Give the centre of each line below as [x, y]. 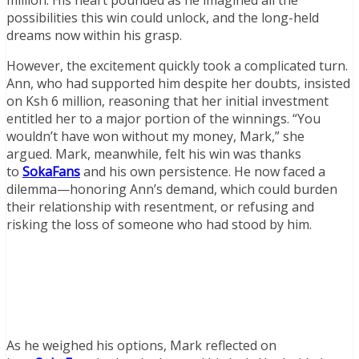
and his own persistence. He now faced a [203, 172]
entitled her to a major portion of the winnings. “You [163, 119]
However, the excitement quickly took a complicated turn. [177, 66]
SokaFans [51, 172]
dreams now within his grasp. [94, 36]
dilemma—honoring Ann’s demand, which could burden [172, 190]
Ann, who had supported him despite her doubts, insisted [178, 84]
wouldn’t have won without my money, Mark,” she [155, 137]
